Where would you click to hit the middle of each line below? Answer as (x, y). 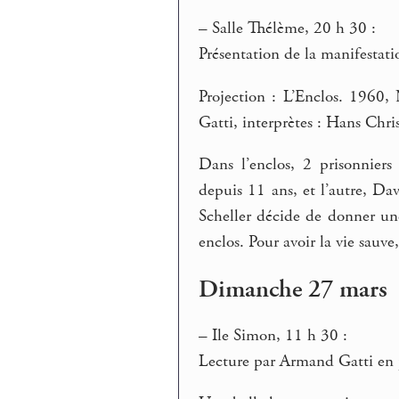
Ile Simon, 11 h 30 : (278, 335)
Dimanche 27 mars (293, 289)
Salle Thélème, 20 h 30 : (292, 28)
